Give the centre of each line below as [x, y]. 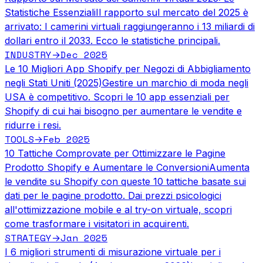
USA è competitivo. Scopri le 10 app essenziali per [117, 97]
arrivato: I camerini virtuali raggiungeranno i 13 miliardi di [130, 26]
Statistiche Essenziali [50, 12]
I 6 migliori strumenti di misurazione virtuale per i [113, 252]
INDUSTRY [28, 54]
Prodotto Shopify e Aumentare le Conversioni [107, 167]
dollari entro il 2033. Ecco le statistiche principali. [112, 40]
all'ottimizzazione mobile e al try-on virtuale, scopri [118, 209]
